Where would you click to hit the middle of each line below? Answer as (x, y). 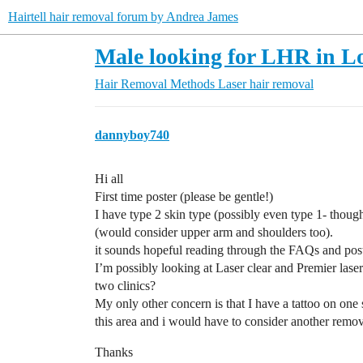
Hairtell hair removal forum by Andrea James (123, 17)
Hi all (109, 179)
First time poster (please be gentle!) (184, 196)
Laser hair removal (266, 84)
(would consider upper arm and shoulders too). (214, 232)
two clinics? (125, 286)
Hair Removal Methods (155, 84)
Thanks (114, 352)
